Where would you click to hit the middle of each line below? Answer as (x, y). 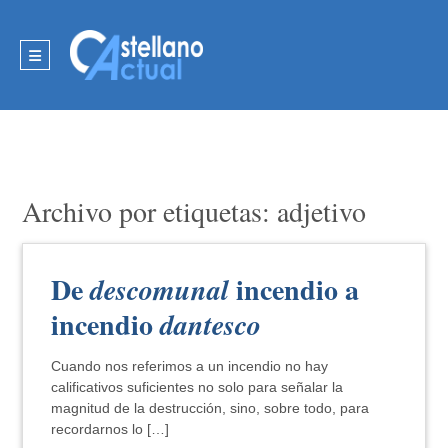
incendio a (294, 289)
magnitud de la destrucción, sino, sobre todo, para (210, 408)
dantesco (211, 324)
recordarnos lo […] (110, 429)
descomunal (160, 289)
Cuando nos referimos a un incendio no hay (190, 366)
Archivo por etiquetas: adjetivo (194, 211)
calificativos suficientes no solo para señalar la (197, 387)
